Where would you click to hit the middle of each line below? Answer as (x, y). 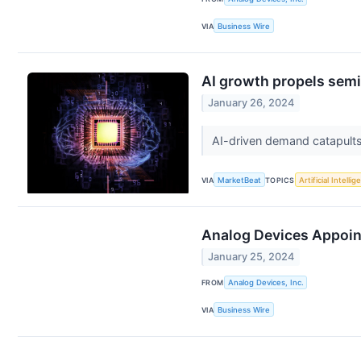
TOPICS (280, 180)
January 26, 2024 (251, 103)
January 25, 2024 (251, 257)
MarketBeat (240, 180)
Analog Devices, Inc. (266, 283)
